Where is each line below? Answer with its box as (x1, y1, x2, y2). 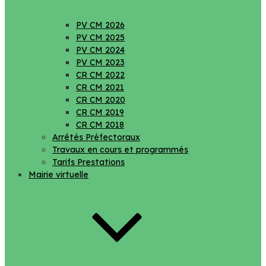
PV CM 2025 (76, 32, 125, 43)
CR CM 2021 (76, 82, 124, 93)
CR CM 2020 (76, 94, 125, 105)
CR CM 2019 (76, 107, 124, 118)
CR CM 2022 (76, 69, 125, 80)
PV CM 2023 (76, 57, 125, 68)
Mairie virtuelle (28, 169, 88, 180)
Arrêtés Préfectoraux (52, 132, 140, 142)
